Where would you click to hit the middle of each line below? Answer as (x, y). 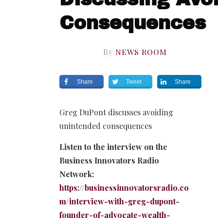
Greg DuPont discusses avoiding (116, 112)
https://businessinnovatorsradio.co (124, 187)
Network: (77, 174)
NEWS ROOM (141, 52)
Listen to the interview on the (113, 146)
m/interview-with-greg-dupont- (119, 201)
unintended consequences (106, 126)
